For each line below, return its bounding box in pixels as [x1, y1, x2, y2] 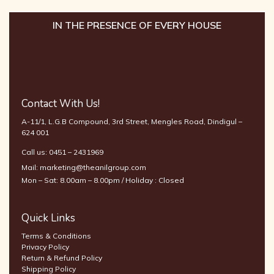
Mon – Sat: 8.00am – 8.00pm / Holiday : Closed [21, 175, 184, 185]
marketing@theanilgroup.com [40, 162, 146, 172]
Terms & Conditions [21, 231, 91, 240]
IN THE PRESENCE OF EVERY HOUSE [53, 19, 221, 31]
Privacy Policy [21, 242, 69, 251]
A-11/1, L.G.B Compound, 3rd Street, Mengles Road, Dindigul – [21, 116, 242, 126]
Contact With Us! [21, 96, 100, 111]
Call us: [21, 147, 49, 157]
